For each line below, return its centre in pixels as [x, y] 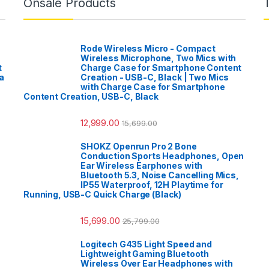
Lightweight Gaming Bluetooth [145, 254]
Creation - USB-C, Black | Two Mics [155, 77]
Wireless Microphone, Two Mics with [159, 58]
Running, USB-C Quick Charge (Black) [103, 194]
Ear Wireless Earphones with [142, 165]
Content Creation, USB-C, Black [91, 96]
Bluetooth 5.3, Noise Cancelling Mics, [160, 175]
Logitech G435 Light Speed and [146, 244]
